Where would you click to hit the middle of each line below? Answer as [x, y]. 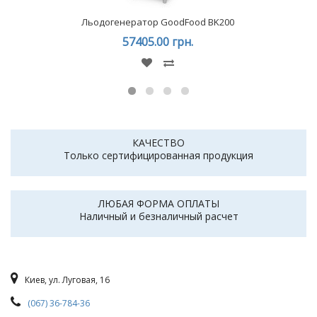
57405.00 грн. [157, 42]
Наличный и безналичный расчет [158, 216]
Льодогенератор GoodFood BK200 [157, 22]
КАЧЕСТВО [158, 143]
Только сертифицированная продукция [158, 155]
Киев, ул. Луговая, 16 [67, 280]
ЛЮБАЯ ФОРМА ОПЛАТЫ [158, 203]
